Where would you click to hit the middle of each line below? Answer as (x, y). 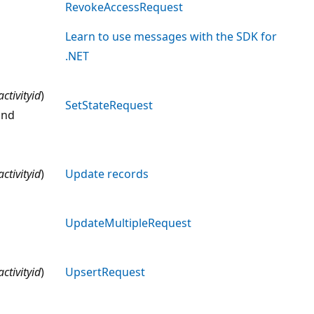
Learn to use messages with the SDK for (171, 36)
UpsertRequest (105, 272)
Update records (107, 173)
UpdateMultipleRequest (128, 223)
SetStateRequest (109, 105)
